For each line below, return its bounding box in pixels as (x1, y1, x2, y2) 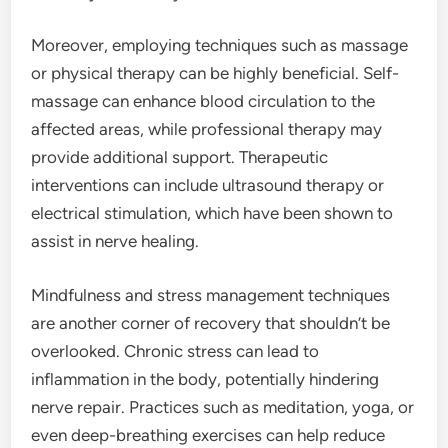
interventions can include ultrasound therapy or (31, 175, 385, 196)
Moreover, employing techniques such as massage (31, 35, 409, 56)
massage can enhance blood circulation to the (31, 91, 376, 112)
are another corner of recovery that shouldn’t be (31, 312, 391, 333)
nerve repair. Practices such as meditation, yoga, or (31, 396, 415, 417)
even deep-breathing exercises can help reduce (31, 424, 386, 445)
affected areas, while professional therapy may (31, 119, 383, 140)
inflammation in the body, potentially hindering (31, 368, 380, 389)
